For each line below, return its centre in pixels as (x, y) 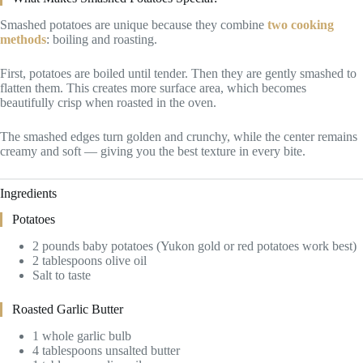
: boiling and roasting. (102, 39)
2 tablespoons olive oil (90, 261)
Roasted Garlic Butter (68, 310)
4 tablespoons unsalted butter (106, 350)
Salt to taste (62, 275)
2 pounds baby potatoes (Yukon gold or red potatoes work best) (194, 246)
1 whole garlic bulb (82, 335)
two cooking (301, 24)
